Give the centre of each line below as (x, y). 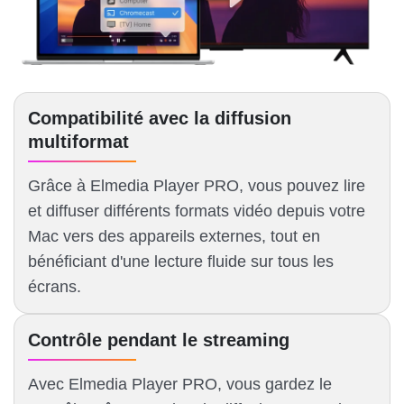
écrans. (55, 287)
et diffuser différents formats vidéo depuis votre (197, 211)
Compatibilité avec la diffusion (160, 119)
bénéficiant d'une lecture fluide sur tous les (181, 262)
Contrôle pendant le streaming (159, 340)
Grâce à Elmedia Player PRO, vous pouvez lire (197, 186)
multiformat (78, 142)
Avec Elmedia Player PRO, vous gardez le (180, 385)
